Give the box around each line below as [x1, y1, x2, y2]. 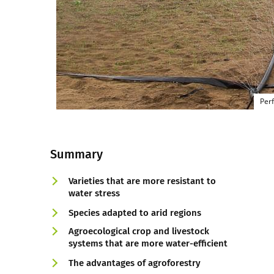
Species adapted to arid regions [68, 207, 201, 218]
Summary [50, 147, 103, 161]
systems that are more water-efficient [68, 238, 228, 249]
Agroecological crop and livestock [68, 226, 209, 237]
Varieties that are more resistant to [68, 176, 216, 187]
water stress [68, 188, 120, 199]
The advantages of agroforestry [68, 257, 201, 268]
